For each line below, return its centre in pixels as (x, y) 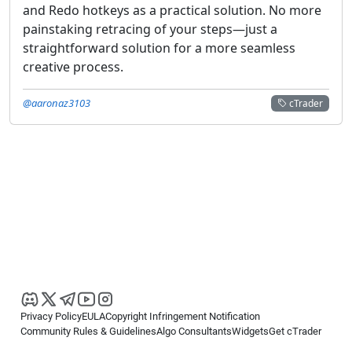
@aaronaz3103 (57, 103)
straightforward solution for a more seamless (159, 48)
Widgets (250, 331)
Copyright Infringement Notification (183, 316)
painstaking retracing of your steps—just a (150, 29)
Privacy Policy (51, 316)
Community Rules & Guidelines (88, 331)
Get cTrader (295, 331)
